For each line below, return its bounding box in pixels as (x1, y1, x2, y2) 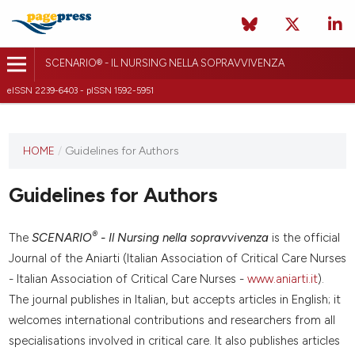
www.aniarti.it (246, 272, 318, 287)
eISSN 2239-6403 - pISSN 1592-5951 (7, 86, 154, 96)
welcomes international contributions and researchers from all (8, 313, 335, 328)
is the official (268, 231, 340, 246)
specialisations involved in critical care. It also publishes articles (8, 334, 340, 349)
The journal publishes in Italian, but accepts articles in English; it (8, 292, 341, 307)
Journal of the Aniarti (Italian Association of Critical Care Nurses (8, 251, 346, 266)
